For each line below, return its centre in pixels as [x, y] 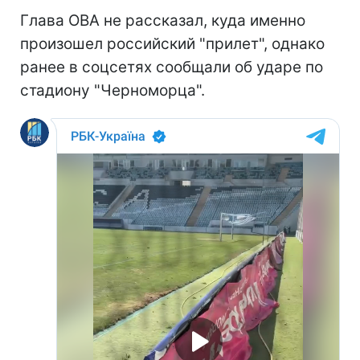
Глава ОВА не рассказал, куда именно [163, 20]
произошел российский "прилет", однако [172, 43]
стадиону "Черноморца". [112, 90]
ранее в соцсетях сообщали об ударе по [172, 67]
